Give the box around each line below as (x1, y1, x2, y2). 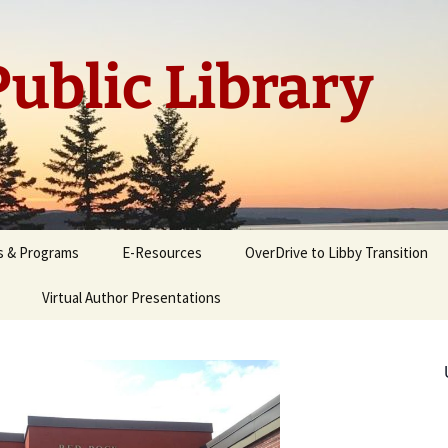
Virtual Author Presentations (42, 288, 221, 307)
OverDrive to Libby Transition (245, 243, 428, 262)
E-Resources (122, 243, 202, 262)
